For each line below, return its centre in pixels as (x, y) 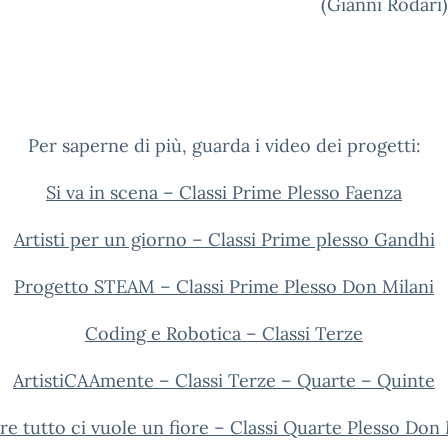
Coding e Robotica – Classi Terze (224, 333)
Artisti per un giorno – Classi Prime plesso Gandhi (224, 239)
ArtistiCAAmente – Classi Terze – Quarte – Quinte (224, 380)
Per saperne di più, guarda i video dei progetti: (224, 145)
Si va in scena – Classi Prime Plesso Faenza (224, 192)
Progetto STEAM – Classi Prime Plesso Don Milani (224, 286)
